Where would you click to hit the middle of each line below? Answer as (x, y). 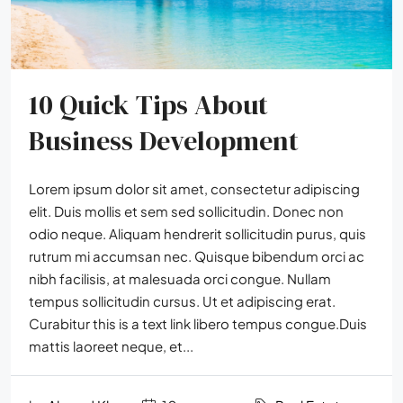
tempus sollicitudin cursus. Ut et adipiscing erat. (182, 300)
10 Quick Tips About (148, 104)
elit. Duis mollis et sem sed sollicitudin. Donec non (186, 210)
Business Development (164, 140)
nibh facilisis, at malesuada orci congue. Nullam (180, 278)
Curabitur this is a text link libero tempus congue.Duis (198, 323)
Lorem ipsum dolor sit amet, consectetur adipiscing (194, 188)
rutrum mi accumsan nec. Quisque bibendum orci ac (197, 255)
